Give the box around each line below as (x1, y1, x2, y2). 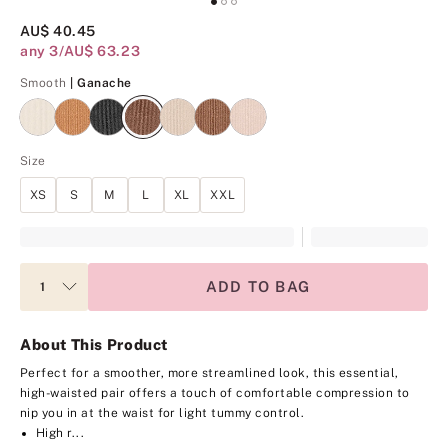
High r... (36, 425, 85, 440)
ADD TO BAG (205, 277, 311, 295)
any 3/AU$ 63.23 (20, 42, 141, 59)
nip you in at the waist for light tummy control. (20, 405, 305, 420)
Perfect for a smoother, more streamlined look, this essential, (20, 365, 399, 380)
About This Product (20, 335, 168, 353)
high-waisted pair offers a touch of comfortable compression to (20, 385, 410, 400)
